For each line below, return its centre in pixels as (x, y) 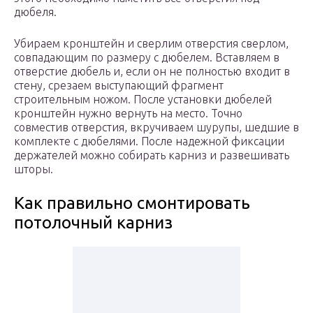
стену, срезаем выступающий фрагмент (119, 86)
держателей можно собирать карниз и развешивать (152, 155)
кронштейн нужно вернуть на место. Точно (128, 114)
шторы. (34, 169)
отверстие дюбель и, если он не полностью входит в (152, 72)
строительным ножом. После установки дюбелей (143, 100)
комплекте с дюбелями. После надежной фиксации (149, 141)
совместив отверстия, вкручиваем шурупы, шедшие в (156, 128)
